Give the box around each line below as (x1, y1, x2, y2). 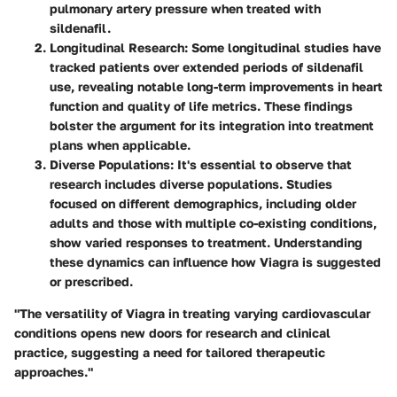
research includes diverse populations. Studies (50, 175, 332, 191)
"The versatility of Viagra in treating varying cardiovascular (14, 305, 370, 321)
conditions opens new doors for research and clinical (14, 324, 331, 340)
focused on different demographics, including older (50, 195, 356, 211)
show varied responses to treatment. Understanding (50, 234, 362, 250)
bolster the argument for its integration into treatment (50, 117, 374, 133)
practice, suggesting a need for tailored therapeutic (14, 344, 325, 360)
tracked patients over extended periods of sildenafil (50, 58, 363, 74)
